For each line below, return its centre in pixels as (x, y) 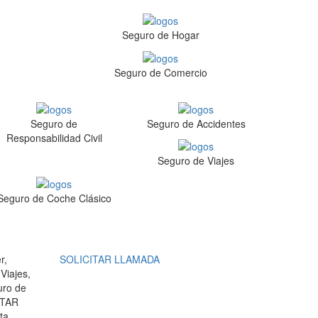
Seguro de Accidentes (196, 123)
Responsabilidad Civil (54, 137)
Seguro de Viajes (196, 161)
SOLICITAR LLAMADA (109, 259)
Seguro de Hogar (160, 35)
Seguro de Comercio (160, 72)
